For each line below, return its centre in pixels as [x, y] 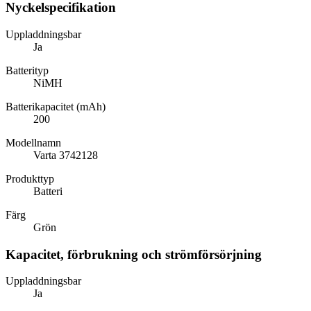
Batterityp [27, 70]
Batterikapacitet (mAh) [56, 106]
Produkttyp [30, 178]
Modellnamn [33, 142]
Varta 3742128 [66, 155]
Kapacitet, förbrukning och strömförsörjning [134, 254]
